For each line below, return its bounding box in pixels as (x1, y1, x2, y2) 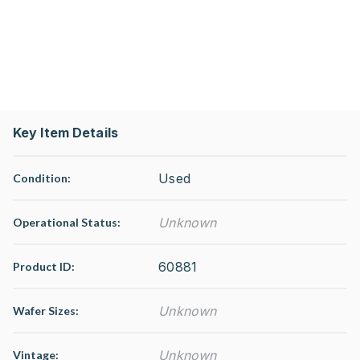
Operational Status (13, 215, 117, 229)
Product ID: (13, 260, 75, 273)
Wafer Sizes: (13, 304, 79, 317)
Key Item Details (13, 125, 118, 141)
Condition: (13, 171, 71, 185)
